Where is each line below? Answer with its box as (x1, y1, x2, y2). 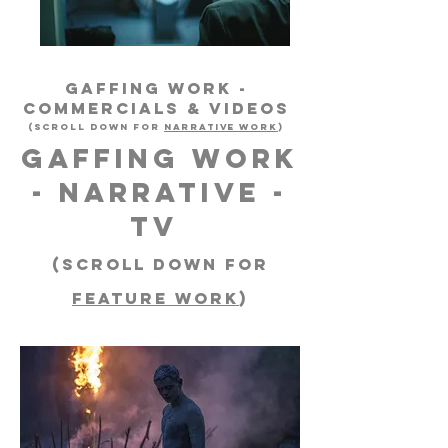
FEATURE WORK (72, 288, 239, 309)
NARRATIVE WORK (164, 121, 278, 133)
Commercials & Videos (22, 98, 290, 119)
